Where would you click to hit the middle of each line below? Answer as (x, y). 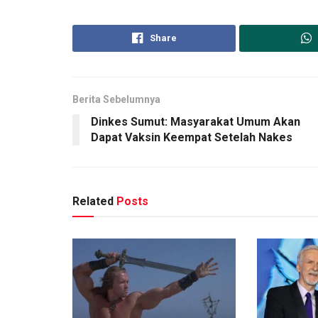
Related (93, 201)
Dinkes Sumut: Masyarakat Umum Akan (196, 122)
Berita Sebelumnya (116, 99)
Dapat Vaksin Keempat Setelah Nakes (192, 137)
